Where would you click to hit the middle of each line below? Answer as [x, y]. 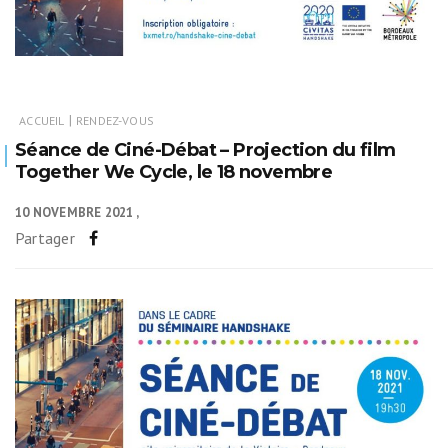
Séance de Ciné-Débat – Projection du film [205, 149]
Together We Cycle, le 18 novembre [174, 171]
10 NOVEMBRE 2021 [74, 212]
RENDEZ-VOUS [115, 120]
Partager [45, 237]
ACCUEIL [42, 120]
